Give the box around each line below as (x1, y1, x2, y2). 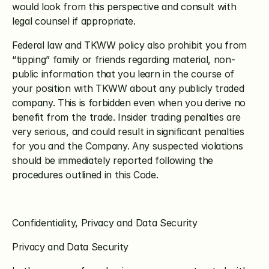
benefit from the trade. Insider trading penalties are (12, 111, 241, 123)
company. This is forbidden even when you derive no (12, 97, 246, 109)
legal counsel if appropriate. (12, 15, 136, 27)
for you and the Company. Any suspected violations (12, 140, 243, 152)
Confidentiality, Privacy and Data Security (12, 217, 198, 229)
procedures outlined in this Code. (12, 169, 162, 181)
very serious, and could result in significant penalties (12, 125, 244, 138)
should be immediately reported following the (12, 154, 213, 166)
